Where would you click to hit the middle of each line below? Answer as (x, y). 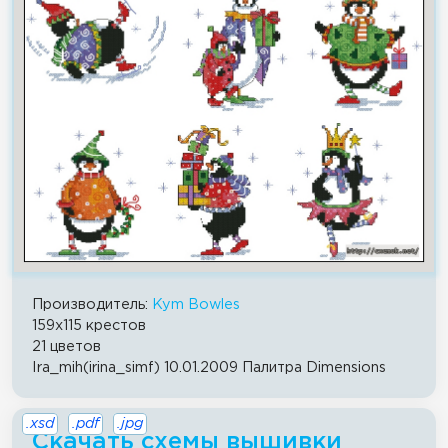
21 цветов (66, 346)
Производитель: (92, 304)
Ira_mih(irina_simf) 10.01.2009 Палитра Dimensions (209, 367)
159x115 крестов (89, 325)
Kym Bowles (196, 304)
